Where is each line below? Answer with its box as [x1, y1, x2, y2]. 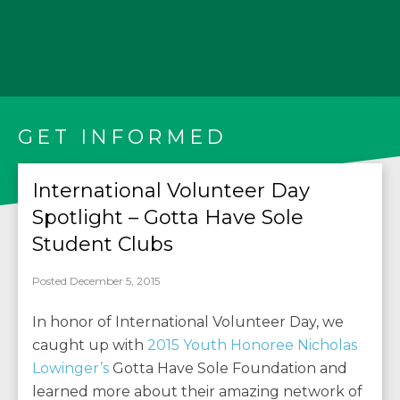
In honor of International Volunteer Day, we [32, 313, 344, 330]
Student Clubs [32, 232, 173, 256]
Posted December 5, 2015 [32, 274, 160, 287]
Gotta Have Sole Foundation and [109, 360, 347, 377]
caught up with [32, 337, 147, 354]
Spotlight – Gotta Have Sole [32, 205, 304, 229]
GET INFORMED [18, 125, 228, 149]
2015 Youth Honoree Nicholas [147, 337, 357, 354]
